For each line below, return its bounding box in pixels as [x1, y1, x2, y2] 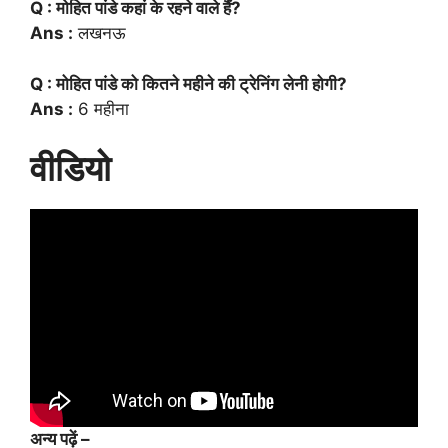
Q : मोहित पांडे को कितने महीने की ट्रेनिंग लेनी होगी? [30, 73, 347, 94]
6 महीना [73, 98, 129, 119]
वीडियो [30, 147, 111, 189]
